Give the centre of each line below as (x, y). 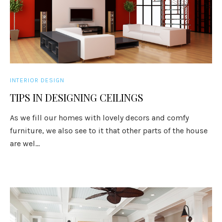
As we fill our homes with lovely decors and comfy (100, 118)
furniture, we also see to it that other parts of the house (109, 131)
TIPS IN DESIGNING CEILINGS (77, 97)
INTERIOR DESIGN (37, 80)
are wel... (25, 143)
